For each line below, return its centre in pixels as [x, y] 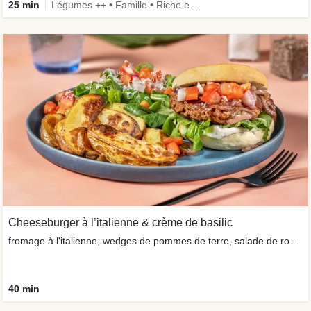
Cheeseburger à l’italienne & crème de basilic [120, 222]
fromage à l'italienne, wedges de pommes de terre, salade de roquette [294, 241]
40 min [24, 288]
